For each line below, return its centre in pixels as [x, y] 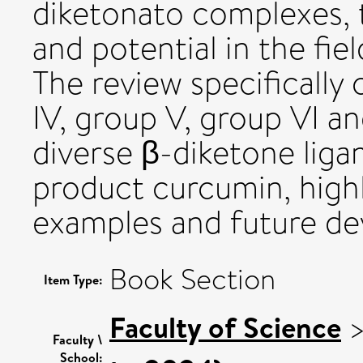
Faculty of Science [225, 327]
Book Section [192, 279]
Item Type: [73, 279]
